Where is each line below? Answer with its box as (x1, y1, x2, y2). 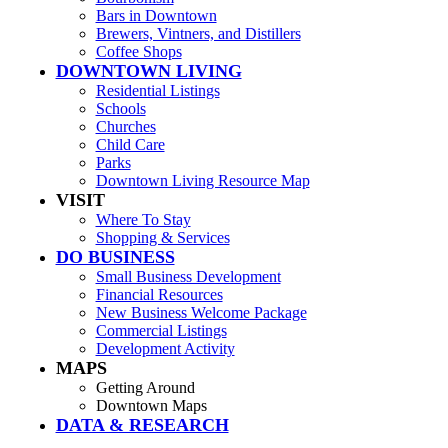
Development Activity (95, 339, 235, 357)
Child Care (95, 135, 165, 153)
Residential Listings (95, 81, 220, 99)
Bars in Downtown (95, 6, 217, 24)
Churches (95, 117, 156, 135)
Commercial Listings (95, 321, 227, 339)
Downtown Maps (95, 396, 207, 414)
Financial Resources (95, 285, 223, 303)
